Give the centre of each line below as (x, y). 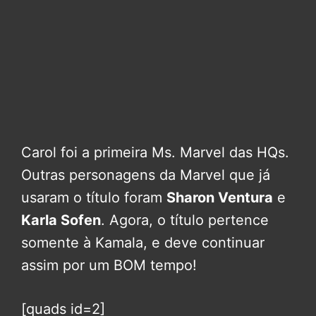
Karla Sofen (61, 220)
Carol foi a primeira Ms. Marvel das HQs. (155, 153)
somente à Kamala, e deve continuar (143, 243)
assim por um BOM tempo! (109, 266)
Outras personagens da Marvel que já (146, 175)
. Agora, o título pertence (185, 220)
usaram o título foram (94, 198)
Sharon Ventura (220, 198)
